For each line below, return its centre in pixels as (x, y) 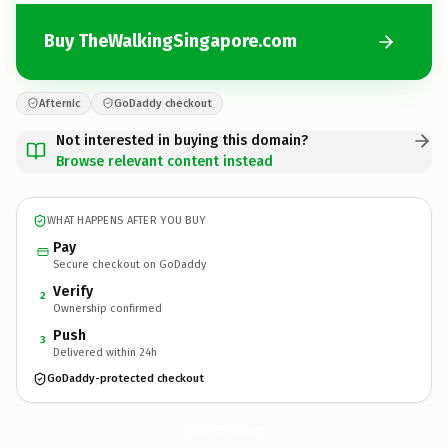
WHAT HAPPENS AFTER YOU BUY (126, 220)
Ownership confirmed (107, 308)
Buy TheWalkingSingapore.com (170, 41)
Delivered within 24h (105, 352)
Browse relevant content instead (164, 161)
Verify (73, 291)
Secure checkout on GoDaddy (129, 264)
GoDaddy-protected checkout (125, 378)
